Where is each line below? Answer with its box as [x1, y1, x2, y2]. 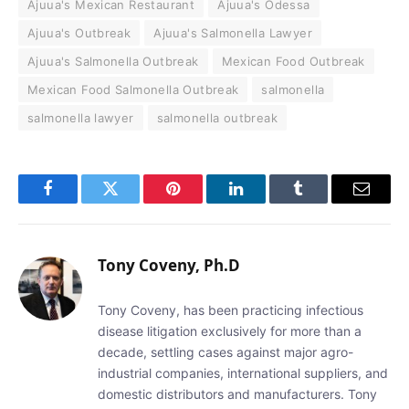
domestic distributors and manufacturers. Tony [98, 385, 377, 402]
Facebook [46, 194, 110, 211]
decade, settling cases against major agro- [98, 343, 353, 360]
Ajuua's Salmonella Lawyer [153, 25, 312, 40]
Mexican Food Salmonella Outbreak [27, 81, 239, 97]
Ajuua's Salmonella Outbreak [27, 53, 199, 68]
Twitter [109, 194, 157, 211]
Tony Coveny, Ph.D [98, 254, 240, 276]
